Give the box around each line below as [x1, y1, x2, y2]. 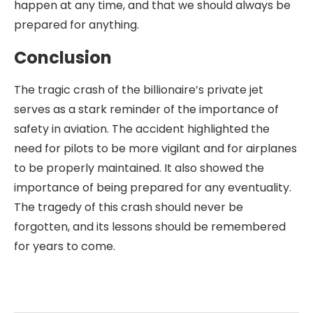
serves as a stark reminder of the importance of [14, 101, 279, 117]
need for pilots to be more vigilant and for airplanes [14, 140, 297, 156]
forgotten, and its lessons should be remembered [14, 219, 286, 235]
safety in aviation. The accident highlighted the [14, 121, 270, 137]
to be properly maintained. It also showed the [14, 160, 264, 176]
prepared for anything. [14, 17, 139, 33]
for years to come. [14, 238, 115, 254]
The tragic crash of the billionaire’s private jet [14, 82, 263, 98]
